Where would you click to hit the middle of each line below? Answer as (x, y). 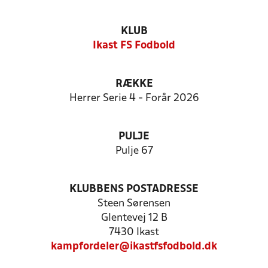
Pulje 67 (134, 151)
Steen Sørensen (134, 204)
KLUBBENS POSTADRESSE (134, 189)
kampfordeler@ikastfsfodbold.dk (134, 247)
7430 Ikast (134, 232)
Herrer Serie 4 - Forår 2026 (134, 98)
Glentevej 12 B (134, 218)
